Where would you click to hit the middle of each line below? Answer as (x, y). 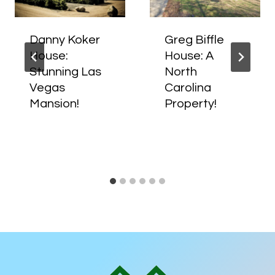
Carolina (188, 88)
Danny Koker (65, 40)
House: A (189, 56)
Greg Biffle (194, 40)
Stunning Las (65, 72)
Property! (191, 104)
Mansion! (54, 104)
